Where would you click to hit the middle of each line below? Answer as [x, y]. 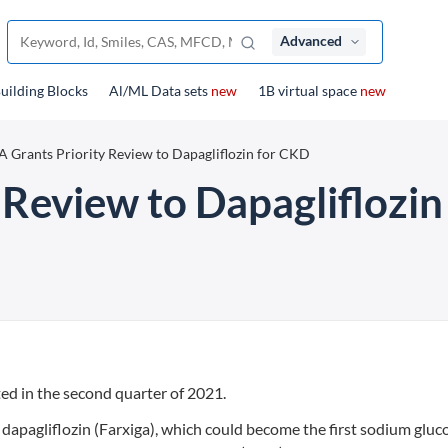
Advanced [311, 40]
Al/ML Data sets [160, 90]
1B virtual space [309, 90]
